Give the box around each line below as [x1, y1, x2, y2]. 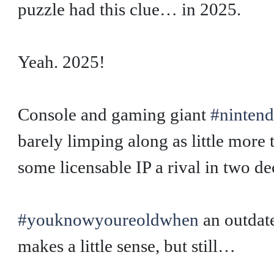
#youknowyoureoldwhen [17, 209, 199, 229]
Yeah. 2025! [17, 51, 105, 72]
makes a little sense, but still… [17, 235, 235, 256]
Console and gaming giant [17, 104, 210, 124]
